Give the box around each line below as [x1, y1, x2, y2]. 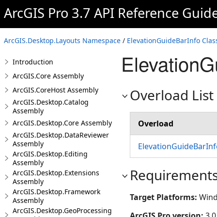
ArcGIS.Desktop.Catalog [13, 97, 89, 107]
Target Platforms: [130, 192, 199, 202]
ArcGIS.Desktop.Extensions [13, 168, 99, 177]
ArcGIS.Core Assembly [13, 71, 84, 80]
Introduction [13, 57, 53, 66]
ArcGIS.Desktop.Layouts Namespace [4, 36, 121, 45]
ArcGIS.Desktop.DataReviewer [13, 130, 109, 139]
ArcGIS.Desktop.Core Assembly [13, 118, 112, 127]
